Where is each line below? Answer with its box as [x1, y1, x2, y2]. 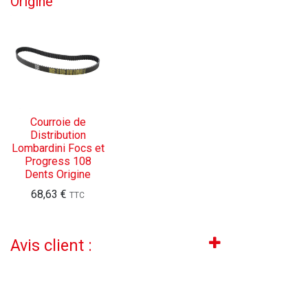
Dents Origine [25, 167, 91, 181]
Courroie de [30, 115, 86, 129]
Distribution [30, 128, 86, 142]
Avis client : [10, 235, 92, 255]
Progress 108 [24, 154, 91, 168]
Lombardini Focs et [11, 141, 104, 155]
